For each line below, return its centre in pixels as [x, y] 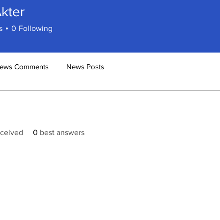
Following [36, 28]
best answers [62, 133]
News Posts [85, 67]
